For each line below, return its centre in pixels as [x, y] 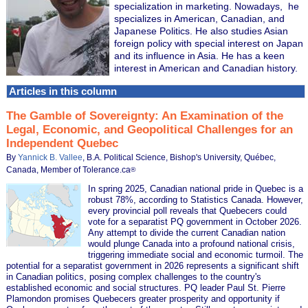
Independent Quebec [63, 143]
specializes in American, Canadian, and [200, 18]
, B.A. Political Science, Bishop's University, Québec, [179, 157]
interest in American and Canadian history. [206, 68]
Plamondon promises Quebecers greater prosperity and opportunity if [143, 298]
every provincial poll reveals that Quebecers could [188, 210]
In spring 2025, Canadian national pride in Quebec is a [196, 188]
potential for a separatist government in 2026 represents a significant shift [153, 265]
